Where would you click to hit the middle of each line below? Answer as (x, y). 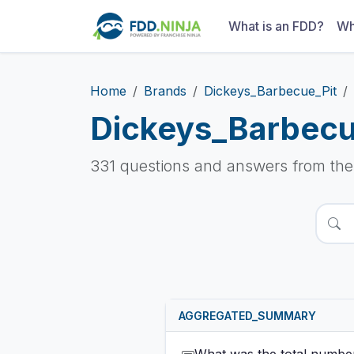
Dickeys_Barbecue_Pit (270, 91)
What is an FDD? (276, 26)
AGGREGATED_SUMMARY (247, 316)
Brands (165, 91)
